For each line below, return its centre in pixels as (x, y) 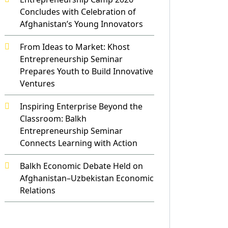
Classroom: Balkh (53, 119)
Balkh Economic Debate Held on (81, 166)
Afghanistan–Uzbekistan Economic (87, 178)
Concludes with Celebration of (78, 12)
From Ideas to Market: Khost (75, 47)
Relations (38, 190)
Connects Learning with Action (79, 143)
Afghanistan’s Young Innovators (81, 24)
